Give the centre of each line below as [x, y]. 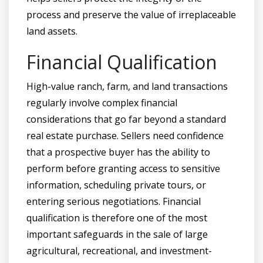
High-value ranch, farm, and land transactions [127, 86]
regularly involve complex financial [102, 102]
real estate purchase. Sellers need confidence [125, 135]
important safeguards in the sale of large [117, 234]
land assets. [52, 31]
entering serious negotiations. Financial [114, 201]
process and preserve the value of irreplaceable [131, 14]
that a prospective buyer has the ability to [118, 152]
